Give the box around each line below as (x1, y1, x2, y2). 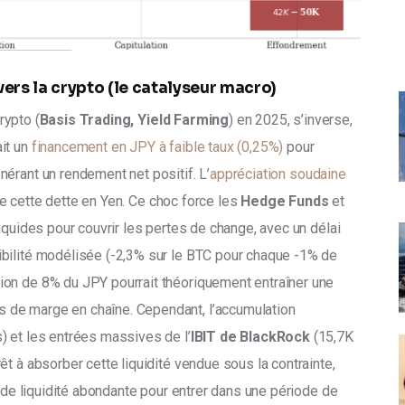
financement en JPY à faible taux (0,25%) (31, 137, 284, 155)
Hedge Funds (240, 192, 329, 210)
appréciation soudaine (210, 165, 350, 183)
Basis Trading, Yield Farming (39, 110, 230, 128)
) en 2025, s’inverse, (229, 110, 356, 128)
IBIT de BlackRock (190, 327, 310, 345)
